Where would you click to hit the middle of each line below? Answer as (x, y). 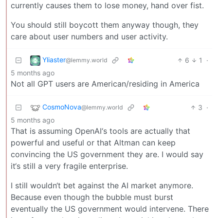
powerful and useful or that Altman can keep (93, 142)
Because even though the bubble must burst (92, 197)
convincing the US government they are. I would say (107, 154)
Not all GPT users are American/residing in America (105, 83)
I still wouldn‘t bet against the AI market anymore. (102, 185)
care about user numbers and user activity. (89, 36)
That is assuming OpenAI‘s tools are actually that (100, 131)
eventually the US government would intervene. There (110, 209)
